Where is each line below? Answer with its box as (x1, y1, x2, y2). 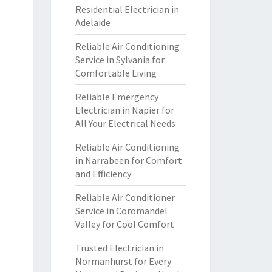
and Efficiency (75, 168, 131, 180)
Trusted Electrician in (75, 242, 164, 254)
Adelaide (75, 16, 110, 29)
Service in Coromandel (75, 205, 168, 217)
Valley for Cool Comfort (75, 218, 174, 230)
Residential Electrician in (75, 3, 179, 15)
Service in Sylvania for (75, 53, 165, 66)
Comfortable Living (75, 67, 157, 79)
